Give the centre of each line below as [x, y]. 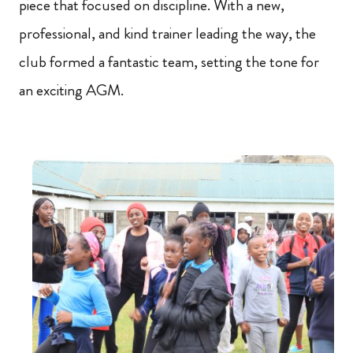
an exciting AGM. [71, 91]
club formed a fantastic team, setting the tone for [169, 62]
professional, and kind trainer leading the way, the [167, 34]
